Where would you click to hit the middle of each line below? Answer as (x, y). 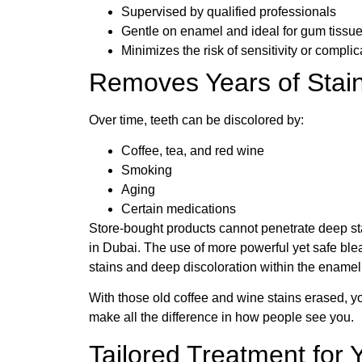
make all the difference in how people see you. (221, 318)
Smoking (147, 170)
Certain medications (179, 208)
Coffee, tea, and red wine (193, 150)
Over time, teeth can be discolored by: (196, 120)
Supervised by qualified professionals (229, 11)
